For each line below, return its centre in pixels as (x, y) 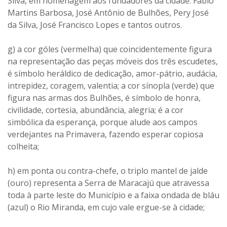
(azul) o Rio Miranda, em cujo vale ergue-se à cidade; (106, 207)
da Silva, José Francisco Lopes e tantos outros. (95, 25)
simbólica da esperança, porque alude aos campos (103, 122)
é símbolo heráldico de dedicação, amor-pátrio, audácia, (112, 73)
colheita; (23, 146)
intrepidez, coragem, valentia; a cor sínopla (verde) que (111, 86)
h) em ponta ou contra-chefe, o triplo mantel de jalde (108, 171)
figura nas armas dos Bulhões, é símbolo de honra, (104, 98)
